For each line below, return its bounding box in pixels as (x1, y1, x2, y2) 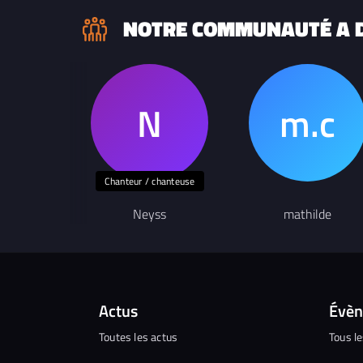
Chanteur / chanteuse (104, 174, 195, 189)
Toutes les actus (99, 328, 178, 346)
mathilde (284, 204, 331, 224)
